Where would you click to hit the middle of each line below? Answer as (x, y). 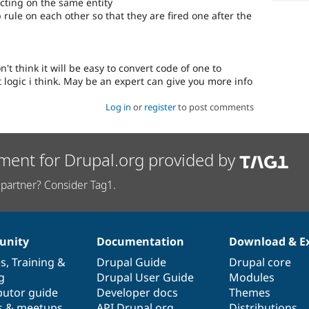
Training (33, 262)
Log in (118, 107)
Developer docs (137, 292)
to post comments (215, 107)
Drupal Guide (131, 262)
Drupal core (260, 262)
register (160, 107)
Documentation (140, 241)
